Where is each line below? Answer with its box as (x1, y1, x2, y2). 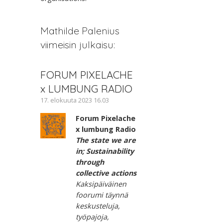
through (76, 157, 105, 167)
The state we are (76, 135, 136, 145)
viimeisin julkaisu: (40, 38, 115, 51)
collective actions (76, 168, 137, 178)
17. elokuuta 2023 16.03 (40, 95, 109, 105)
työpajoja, (76, 212, 110, 222)
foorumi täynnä (76, 190, 128, 200)
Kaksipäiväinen (76, 179, 127, 189)
